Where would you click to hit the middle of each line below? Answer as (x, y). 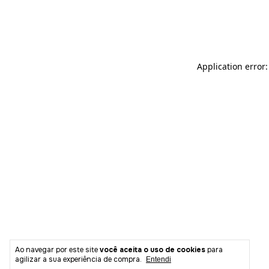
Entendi (159, 259)
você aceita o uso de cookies (153, 250)
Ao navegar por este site (57, 250)
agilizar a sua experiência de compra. (78, 259)
